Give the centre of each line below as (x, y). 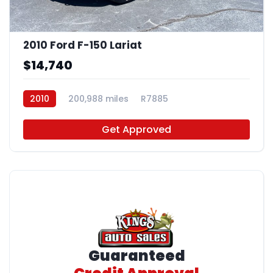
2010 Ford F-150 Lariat (83, 45)
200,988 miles (98, 98)
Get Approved (136, 129)
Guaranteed (136, 256)
